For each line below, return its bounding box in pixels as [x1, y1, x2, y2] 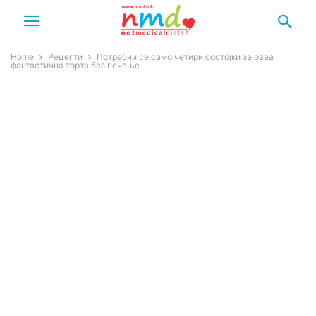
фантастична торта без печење [11, 60, 140, 71]
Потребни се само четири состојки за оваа [97, 51, 274, 62]
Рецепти [48, 51, 83, 62]
